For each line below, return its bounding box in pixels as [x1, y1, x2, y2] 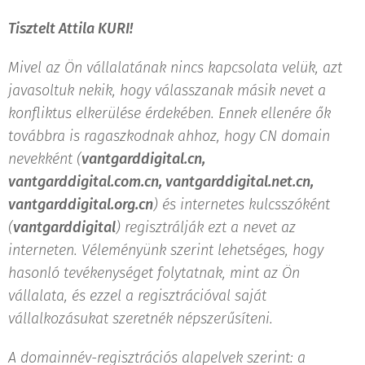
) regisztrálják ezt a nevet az [116, 218, 296, 236]
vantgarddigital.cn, [81, 149, 205, 168]
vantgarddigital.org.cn [8, 195, 153, 213]
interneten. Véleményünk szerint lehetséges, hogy [8, 240, 323, 259]
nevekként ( [8, 149, 81, 168]
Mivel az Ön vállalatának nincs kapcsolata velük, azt [8, 58, 342, 77]
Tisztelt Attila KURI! [8, 19, 133, 37]
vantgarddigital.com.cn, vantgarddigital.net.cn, [8, 172, 314, 191]
